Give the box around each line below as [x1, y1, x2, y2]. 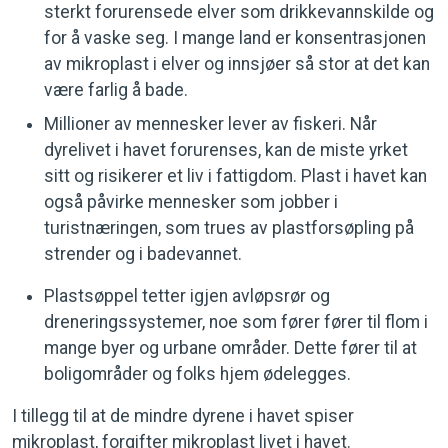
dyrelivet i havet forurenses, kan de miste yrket [44, 139, 408, 160]
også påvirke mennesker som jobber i [44, 191, 338, 212]
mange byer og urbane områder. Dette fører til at [44, 337, 417, 358]
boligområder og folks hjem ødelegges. [44, 363, 351, 384]
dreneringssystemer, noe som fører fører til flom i [44, 311, 428, 332]
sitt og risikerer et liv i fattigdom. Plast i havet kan [44, 165, 427, 186]
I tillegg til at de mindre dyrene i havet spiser [12, 405, 354, 426]
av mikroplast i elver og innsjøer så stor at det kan [44, 53, 430, 74]
